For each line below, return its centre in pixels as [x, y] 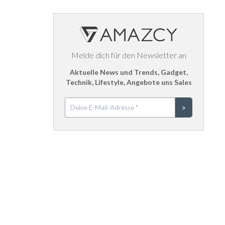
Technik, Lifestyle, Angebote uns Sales [129, 82]
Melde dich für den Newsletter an [129, 55]
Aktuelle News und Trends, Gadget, [129, 72]
